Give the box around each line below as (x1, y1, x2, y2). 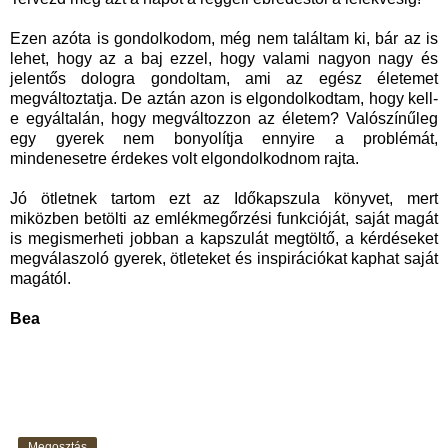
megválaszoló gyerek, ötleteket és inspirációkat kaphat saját (10, 250, 438, 268)
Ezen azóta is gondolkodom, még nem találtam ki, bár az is (10, 30, 438, 48)
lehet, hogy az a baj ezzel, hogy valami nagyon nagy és (10, 50, 438, 68)
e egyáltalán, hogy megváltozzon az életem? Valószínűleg (10, 110, 438, 128)
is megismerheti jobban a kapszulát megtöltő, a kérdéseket (10, 230, 438, 248)
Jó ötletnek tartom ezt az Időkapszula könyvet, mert (10, 190, 438, 208)
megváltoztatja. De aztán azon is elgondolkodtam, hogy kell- (10, 90, 438, 108)
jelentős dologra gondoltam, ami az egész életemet (10, 70, 438, 88)
